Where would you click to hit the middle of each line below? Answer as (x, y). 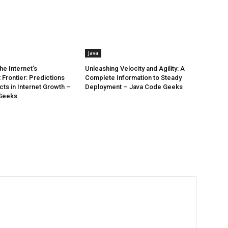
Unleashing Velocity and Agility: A (135, 69)
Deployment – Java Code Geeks (134, 87)
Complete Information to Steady (134, 78)
